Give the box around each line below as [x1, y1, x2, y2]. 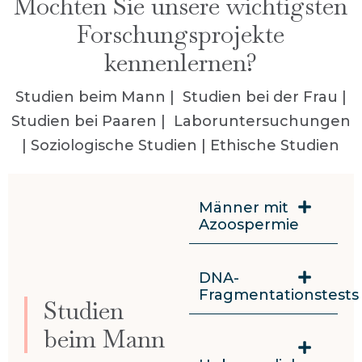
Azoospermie [198, 216, 299, 234]
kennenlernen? [104, 47, 258, 79]
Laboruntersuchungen [173, 112, 351, 131]
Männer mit [198, 199, 288, 217]
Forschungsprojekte [77, 19, 285, 51]
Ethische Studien [210, 137, 340, 155]
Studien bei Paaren [11, 112, 157, 131]
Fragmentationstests [198, 286, 359, 305]
